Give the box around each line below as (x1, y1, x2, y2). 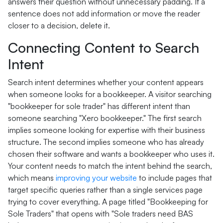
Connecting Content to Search (8, 39, 199, 56)
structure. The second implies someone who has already (8, 137, 204, 147)
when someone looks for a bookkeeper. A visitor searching (8, 89, 212, 99)
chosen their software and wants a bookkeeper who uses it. (8, 149, 215, 159)
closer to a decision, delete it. (8, 20, 110, 30)
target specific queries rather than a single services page (8, 185, 203, 195)
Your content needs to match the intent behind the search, (8, 161, 212, 171)
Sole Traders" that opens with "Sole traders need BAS (8, 209, 193, 219)
